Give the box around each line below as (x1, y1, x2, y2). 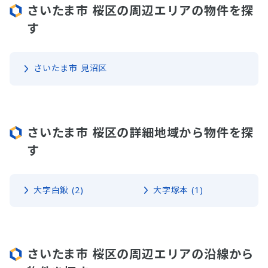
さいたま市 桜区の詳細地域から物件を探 (27, 124, 254, 141)
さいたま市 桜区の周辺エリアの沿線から (27, 245, 254, 262)
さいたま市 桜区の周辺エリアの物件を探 (27, 2, 254, 19)
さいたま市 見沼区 (33, 62, 108, 74)
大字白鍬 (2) (33, 184, 84, 196)
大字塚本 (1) (153, 184, 203, 196)
